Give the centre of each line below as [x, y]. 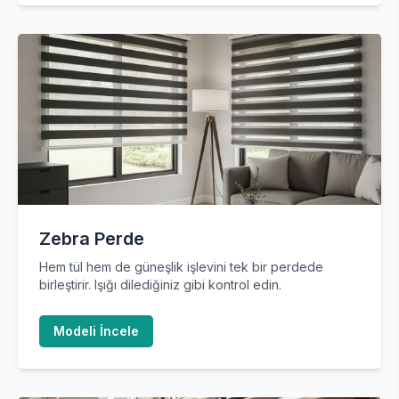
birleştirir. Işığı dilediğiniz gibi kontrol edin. [160, 285]
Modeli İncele [96, 331]
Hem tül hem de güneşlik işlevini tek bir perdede [181, 267]
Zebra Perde [92, 239]
